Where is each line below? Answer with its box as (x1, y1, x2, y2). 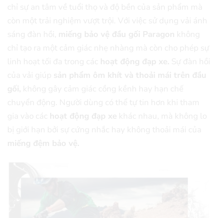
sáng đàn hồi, (7, 29, 58, 40)
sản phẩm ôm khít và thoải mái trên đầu (54, 70, 206, 81)
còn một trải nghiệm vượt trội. (7, 15, 118, 27)
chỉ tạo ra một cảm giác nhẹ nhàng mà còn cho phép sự (7, 42, 209, 54)
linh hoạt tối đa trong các (7, 56, 100, 68)
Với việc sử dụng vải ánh (118, 15, 207, 27)
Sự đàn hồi (169, 56, 210, 68)
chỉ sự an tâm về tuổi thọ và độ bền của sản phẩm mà (7, 1, 202, 13)
